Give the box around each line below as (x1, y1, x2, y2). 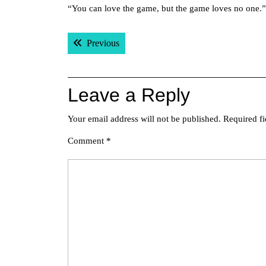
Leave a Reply (68, 84, 190, 106)
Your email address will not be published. (68, 114, 221, 123)
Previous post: (119, 37, 172, 47)
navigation (67, 46, 154, 68)
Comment (68, 136, 106, 145)
